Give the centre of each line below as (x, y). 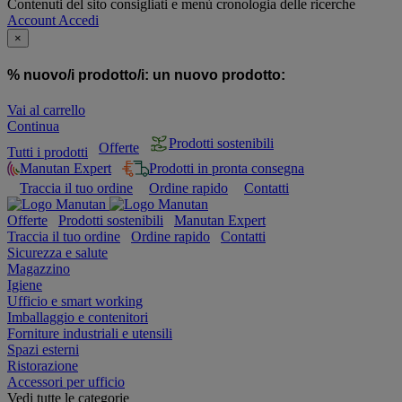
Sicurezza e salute (57, 252)
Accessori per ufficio (66, 381)
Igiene (25, 284)
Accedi (79, 21)
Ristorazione (43, 365)
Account (31, 21)
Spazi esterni (43, 349)
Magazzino (39, 268)
